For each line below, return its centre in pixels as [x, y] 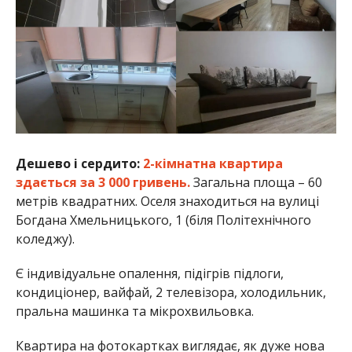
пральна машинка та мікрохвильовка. [134, 311]
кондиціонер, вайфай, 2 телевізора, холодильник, [170, 292]
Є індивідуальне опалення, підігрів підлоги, [149, 273]
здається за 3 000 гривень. [103, 182]
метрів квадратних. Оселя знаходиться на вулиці [167, 201]
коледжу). [45, 238]
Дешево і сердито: [77, 163]
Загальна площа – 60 [256, 182]
